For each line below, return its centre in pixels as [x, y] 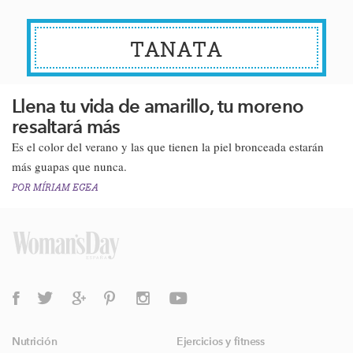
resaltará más [66, 126]
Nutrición [35, 341]
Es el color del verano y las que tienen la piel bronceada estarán [168, 147]
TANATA [176, 50]
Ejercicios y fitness [221, 341]
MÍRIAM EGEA [66, 187]
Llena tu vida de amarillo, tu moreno [158, 106]
